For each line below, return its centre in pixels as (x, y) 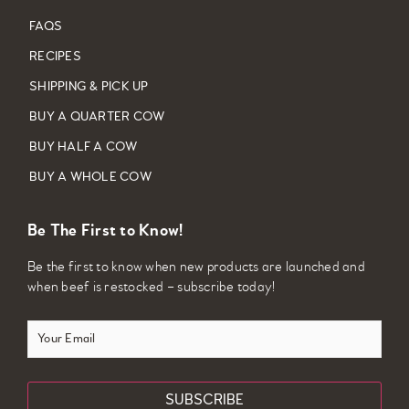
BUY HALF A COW (84, 147)
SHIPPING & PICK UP (89, 87)
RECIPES (55, 57)
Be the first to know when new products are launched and (196, 268)
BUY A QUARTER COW (97, 117)
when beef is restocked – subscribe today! (152, 288)
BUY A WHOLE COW (90, 177)
